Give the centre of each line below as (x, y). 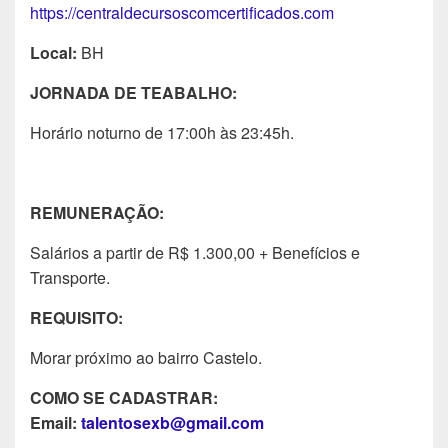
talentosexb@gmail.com (172, 422)
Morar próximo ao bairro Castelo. (146, 357)
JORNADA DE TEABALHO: (133, 92)
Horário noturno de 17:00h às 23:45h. (162, 132)
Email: (55, 422)
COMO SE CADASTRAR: (124, 397)
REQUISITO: (76, 317)
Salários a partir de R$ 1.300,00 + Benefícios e (195, 252)
